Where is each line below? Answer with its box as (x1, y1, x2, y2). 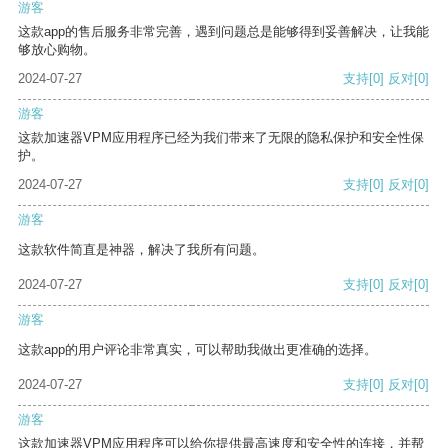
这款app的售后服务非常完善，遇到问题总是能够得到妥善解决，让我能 (18, 24, 429, 40)
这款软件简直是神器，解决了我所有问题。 (18, 242, 265, 258)
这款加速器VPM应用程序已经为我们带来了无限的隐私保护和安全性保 (18, 130, 424, 146)
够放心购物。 (18, 42, 96, 58)
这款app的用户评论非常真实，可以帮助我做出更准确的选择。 (18, 342, 377, 358)
